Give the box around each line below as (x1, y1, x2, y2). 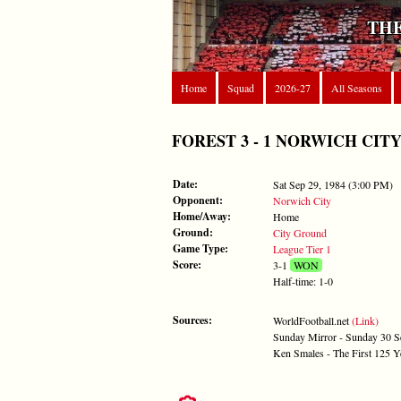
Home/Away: (173, 208, 231, 224)
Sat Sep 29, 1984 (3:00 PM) (273, 176, 393, 192)
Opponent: (173, 192, 223, 208)
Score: (173, 256, 201, 272)
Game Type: (173, 240, 228, 256)
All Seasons (331, 81, 382, 95)
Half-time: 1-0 (273, 273, 333, 288)
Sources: (173, 311, 212, 328)
